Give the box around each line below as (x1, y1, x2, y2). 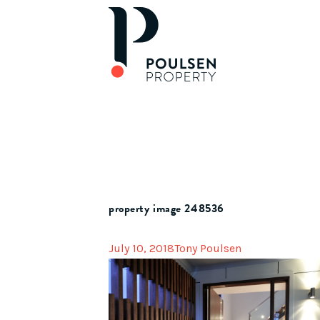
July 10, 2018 (109, 241, 174, 255)
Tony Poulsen (174, 241, 241, 255)
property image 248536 (109, 200, 224, 217)
